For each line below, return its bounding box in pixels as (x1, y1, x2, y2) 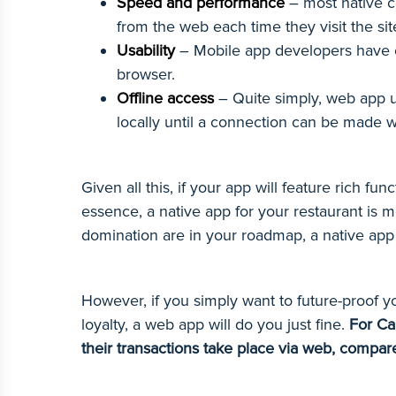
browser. (117, 65, 184, 84)
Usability (117, 41, 179, 60)
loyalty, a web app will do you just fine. (81, 315, 349, 334)
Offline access (117, 88, 214, 108)
